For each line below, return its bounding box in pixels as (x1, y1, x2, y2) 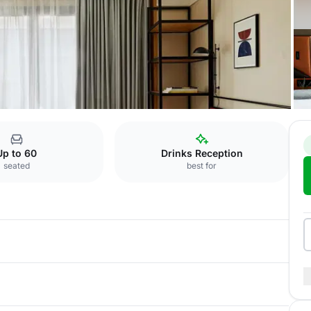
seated (3, 160, 30, 171)
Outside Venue (10, 121, 73, 132)
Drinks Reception (160, 147, 243, 159)
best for (187, 160, 217, 171)
